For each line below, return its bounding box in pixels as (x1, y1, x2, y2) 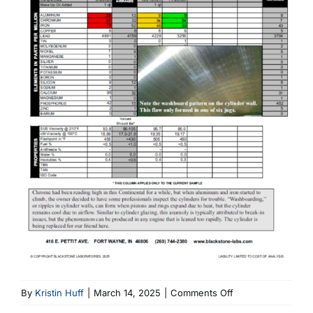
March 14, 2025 (94, 286, 161, 298)
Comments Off (170, 286, 233, 298)
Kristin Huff (35, 286, 84, 298)
